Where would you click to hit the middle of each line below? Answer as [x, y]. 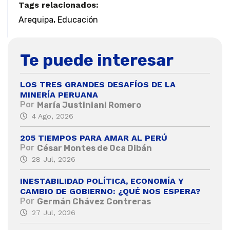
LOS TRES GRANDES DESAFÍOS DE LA [98, 84]
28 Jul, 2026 [53, 159]
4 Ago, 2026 [52, 116]
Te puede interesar [97, 60]
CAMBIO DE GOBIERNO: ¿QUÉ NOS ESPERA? [110, 191]
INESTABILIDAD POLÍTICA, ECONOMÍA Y [102, 181]
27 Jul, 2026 [53, 212]
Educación [78, 20]
